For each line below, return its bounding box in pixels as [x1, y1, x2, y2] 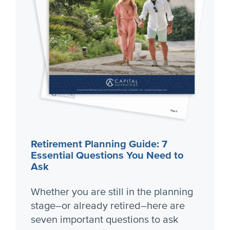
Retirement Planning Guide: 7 [31, 138, 167, 150]
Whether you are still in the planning [31, 186, 193, 198]
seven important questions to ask [31, 214, 178, 226]
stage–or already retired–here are [31, 200, 185, 212]
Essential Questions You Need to [31, 149, 183, 162]
